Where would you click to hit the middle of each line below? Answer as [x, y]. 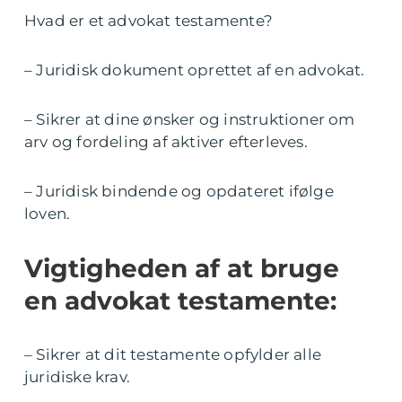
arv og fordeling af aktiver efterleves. [166, 142]
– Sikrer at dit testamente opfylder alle [173, 354]
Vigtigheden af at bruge [182, 268]
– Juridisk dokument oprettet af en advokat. [195, 70]
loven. [48, 214]
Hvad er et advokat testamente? [149, 21]
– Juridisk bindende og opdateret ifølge [179, 191]
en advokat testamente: [180, 301]
